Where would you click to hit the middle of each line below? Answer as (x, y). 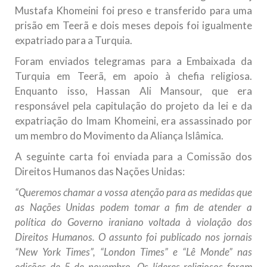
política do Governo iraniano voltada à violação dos (133, 222)
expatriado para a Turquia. (74, 41)
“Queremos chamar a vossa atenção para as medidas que (133, 193)
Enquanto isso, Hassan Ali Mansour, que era (133, 91)
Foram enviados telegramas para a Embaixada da (133, 61)
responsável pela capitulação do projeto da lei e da (133, 106)
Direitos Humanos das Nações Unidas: (100, 172)
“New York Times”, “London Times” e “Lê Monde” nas (133, 252)
